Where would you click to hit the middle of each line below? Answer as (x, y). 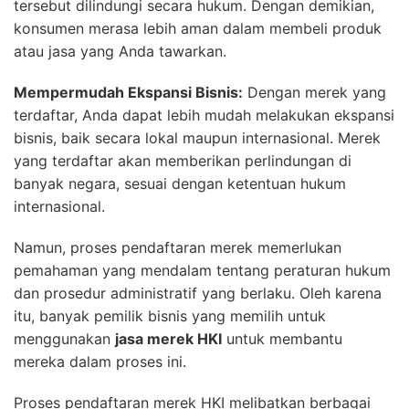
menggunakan (64, 339)
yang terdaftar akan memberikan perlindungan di (183, 161)
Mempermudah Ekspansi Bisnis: (128, 93)
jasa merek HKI (168, 339)
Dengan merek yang (315, 93)
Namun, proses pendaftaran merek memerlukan (178, 248)
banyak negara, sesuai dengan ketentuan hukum (180, 184)
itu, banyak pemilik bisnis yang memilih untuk (170, 316)
